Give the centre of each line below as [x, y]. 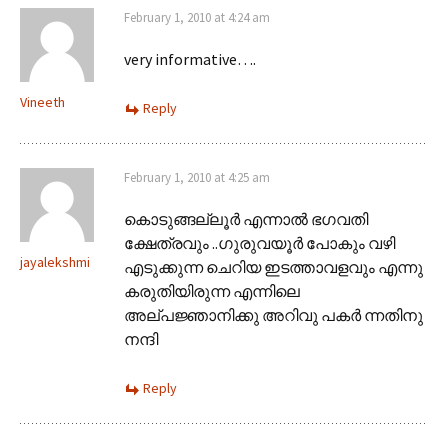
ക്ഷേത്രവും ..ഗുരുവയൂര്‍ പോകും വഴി [259, 242]
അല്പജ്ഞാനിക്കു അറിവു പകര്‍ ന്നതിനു [273, 314]
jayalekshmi [55, 261]
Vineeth [42, 101]
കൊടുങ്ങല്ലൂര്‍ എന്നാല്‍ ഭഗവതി [246, 218]
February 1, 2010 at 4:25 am [197, 177]
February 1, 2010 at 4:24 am [197, 17]
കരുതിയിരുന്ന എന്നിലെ [212, 290]
